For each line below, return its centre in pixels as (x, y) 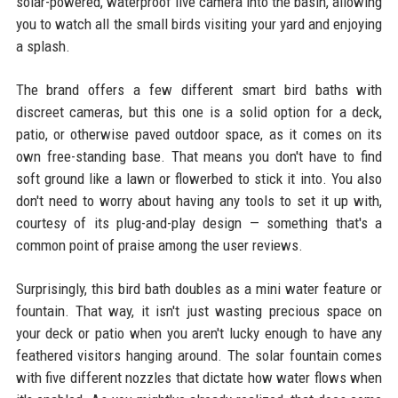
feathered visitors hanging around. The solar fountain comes (199, 355)
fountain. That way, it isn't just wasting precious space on (199, 310)
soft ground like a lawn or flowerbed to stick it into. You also (199, 178)
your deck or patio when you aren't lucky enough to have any (199, 333)
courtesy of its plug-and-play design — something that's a (199, 223)
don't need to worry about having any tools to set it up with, (199, 200)
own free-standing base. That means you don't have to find (199, 156)
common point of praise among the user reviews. (159, 245)
